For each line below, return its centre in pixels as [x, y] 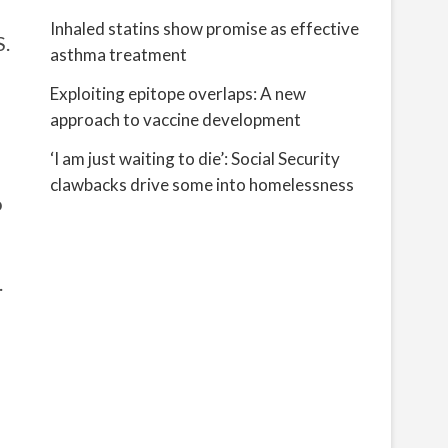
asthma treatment [118, 54]
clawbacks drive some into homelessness [202, 184]
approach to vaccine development [175, 119]
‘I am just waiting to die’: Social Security [195, 158]
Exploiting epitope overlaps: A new [178, 93]
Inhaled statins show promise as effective [204, 28]
